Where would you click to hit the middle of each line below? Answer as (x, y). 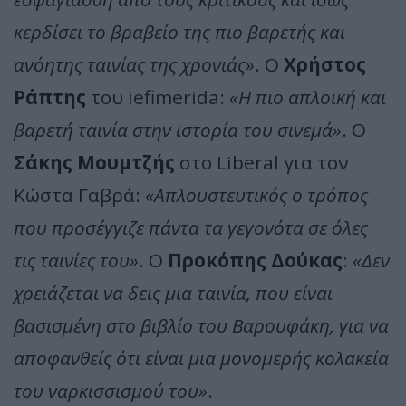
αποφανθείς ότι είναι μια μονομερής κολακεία (201, 358)
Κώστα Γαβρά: (79, 194)
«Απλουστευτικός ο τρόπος (256, 194)
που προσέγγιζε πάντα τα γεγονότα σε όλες (191, 227)
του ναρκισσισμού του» (111, 390)
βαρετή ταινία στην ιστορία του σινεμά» (178, 129)
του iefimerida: (158, 97)
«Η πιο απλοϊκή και (308, 97)
